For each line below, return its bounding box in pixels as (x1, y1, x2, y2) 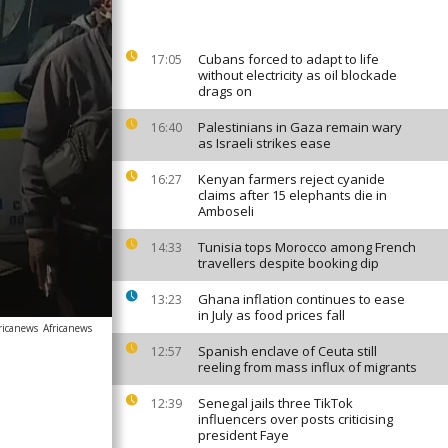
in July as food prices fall (198, 306, 345, 324)
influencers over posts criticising (198, 410, 393, 428)
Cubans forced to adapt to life (198, 50, 379, 68)
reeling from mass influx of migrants (198, 358, 417, 376)
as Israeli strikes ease (198, 134, 331, 152)
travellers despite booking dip (198, 254, 379, 272)
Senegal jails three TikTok (198, 394, 353, 412)
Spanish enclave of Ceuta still (198, 342, 377, 360)
